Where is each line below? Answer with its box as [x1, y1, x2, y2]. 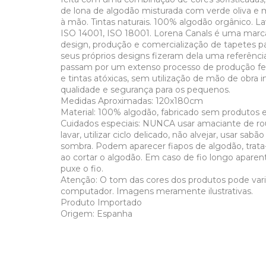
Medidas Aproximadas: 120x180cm [61, 95, 203, 106]
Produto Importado [61, 197, 142, 208]
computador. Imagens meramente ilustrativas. [61, 185, 253, 197]
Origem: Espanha [61, 208, 132, 219]
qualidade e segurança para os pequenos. [61, 84, 230, 95]
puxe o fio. [61, 163, 103, 174]
